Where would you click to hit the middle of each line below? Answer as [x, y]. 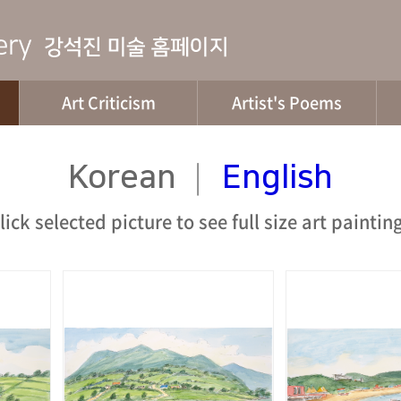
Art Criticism [108, 102]
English [277, 177]
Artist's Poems [287, 102]
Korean [122, 177]
